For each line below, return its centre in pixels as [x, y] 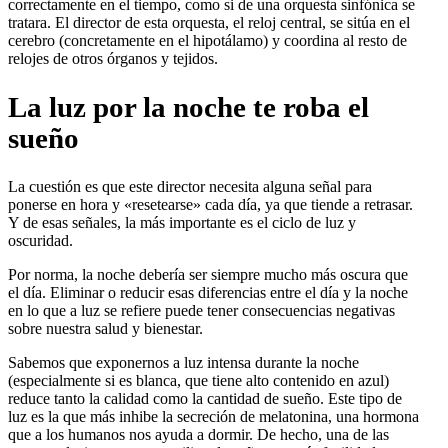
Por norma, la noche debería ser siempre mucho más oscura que [208, 274]
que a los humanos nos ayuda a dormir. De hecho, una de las [198, 434]
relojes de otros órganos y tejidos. [113, 58]
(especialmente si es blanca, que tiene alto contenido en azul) [198, 380]
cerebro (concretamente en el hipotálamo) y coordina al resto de [207, 40]
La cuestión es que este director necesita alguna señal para [190, 186]
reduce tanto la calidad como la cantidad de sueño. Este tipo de [205, 398]
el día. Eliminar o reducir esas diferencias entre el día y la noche [208, 292]
